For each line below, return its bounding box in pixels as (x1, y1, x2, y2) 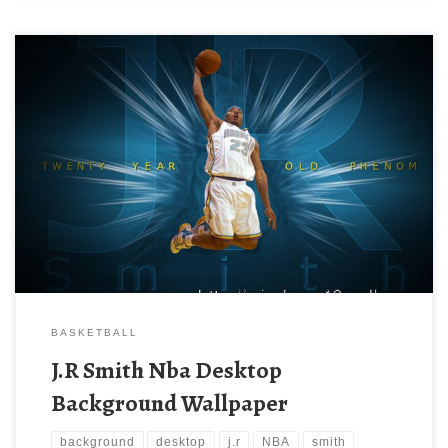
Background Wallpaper (50, 386, 288, 419)
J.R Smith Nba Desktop (50, 353, 282, 386)
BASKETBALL (50, 326, 138, 338)
